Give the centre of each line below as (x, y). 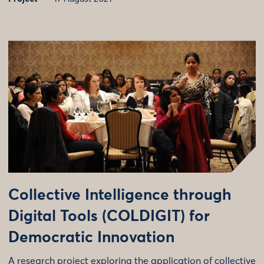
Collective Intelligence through (120, 196)
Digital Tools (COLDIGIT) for (109, 217)
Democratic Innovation (91, 238)
